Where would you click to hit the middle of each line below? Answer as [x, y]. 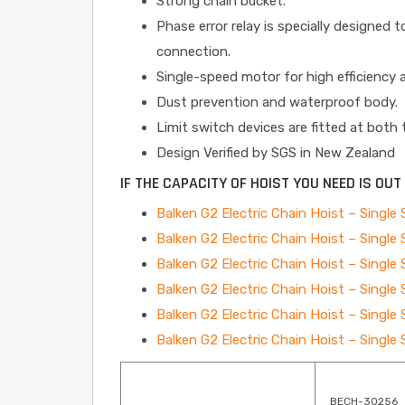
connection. [193, 52]
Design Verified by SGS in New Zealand [276, 153]
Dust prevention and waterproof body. [277, 102]
